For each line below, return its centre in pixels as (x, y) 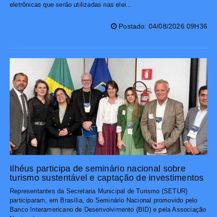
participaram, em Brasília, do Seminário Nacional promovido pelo (104, 201)
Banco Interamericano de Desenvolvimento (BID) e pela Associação (108, 210)
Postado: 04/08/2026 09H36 (162, 26)
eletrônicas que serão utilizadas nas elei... (71, 5)
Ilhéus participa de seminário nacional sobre (98, 169)
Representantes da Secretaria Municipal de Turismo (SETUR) (99, 191)
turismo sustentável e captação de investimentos (107, 178)
